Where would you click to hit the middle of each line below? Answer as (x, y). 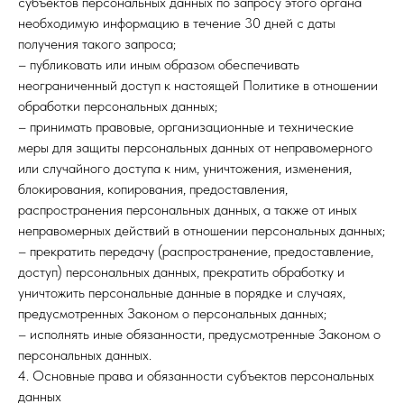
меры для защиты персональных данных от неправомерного (195, 147)
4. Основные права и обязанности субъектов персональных (196, 376)
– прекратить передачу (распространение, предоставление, (196, 251)
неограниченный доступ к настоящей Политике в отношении (198, 85)
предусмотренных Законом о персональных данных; (172, 313)
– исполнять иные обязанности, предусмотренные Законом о (199, 334)
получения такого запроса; (97, 44)
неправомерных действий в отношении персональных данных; (202, 230)
